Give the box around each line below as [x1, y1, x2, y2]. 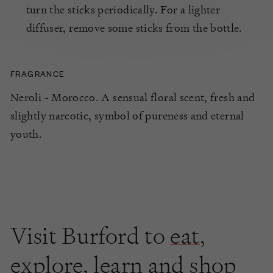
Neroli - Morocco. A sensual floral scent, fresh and [10, 90, 255, 104]
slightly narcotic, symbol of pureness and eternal [10, 108, 244, 122]
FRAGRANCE [10, 67, 65, 79]
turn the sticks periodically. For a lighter [26, 2, 221, 16]
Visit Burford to [10, 221, 171, 250]
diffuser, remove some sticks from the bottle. [26, 20, 243, 35]
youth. [10, 126, 43, 141]
